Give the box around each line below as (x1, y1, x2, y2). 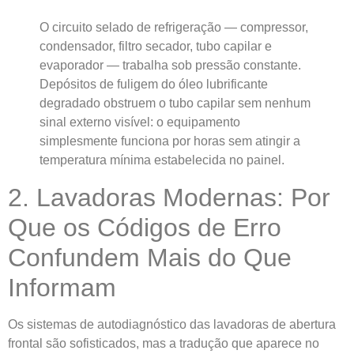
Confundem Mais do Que (8, 243, 292, 273)
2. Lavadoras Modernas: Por (8, 183, 330, 213)
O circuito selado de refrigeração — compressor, (40, 21, 308, 35)
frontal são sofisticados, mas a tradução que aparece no (8, 337, 319, 351)
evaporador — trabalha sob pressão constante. (40, 58, 301, 73)
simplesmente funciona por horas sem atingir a (40, 134, 300, 149)
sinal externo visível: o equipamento (40, 115, 240, 130)
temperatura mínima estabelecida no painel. (40, 153, 284, 168)
